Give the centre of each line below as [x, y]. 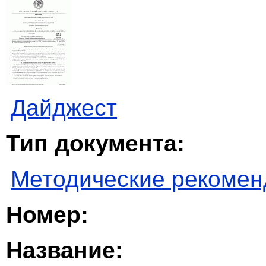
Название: [64, 251]
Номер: [47, 215]
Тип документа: [95, 144]
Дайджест [64, 108]
